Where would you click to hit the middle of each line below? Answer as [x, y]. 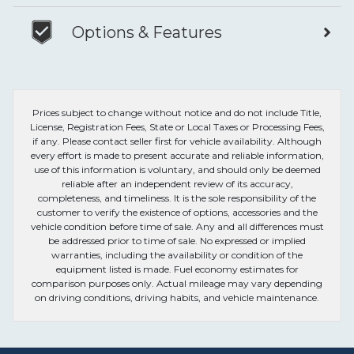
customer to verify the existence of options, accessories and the [177, 213]
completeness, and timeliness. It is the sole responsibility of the [177, 198]
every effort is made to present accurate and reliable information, [177, 156]
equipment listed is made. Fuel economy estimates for [177, 269]
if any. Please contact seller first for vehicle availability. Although [177, 141]
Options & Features [147, 33]
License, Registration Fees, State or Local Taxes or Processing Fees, [177, 127]
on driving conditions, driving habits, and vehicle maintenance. [177, 298]
